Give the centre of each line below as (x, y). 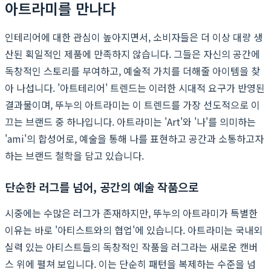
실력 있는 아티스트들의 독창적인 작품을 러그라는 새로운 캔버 (131, 247)
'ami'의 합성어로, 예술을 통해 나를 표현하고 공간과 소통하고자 (134, 138)
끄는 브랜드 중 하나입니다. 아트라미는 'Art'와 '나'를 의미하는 (130, 121)
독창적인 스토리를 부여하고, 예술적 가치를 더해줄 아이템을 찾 (132, 70)
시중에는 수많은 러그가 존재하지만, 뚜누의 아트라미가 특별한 (131, 213)
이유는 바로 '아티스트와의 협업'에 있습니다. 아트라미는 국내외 (134, 230)
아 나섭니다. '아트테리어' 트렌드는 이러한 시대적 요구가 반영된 (135, 87)
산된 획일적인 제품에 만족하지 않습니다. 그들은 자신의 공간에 (132, 54)
